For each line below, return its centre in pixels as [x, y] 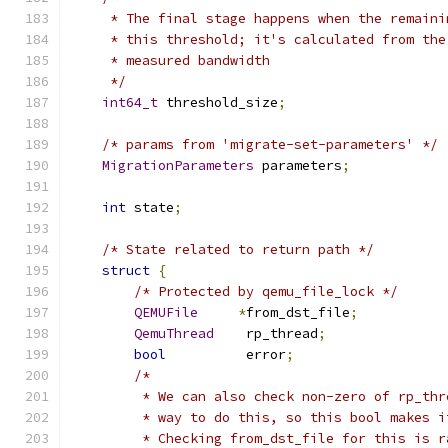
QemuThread [174, 333]
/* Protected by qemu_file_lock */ [266, 291]
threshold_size [218, 102]
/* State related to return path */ [238, 249]
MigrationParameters [178, 165]
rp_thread [266, 333]
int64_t [130, 102]
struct [126, 270]
